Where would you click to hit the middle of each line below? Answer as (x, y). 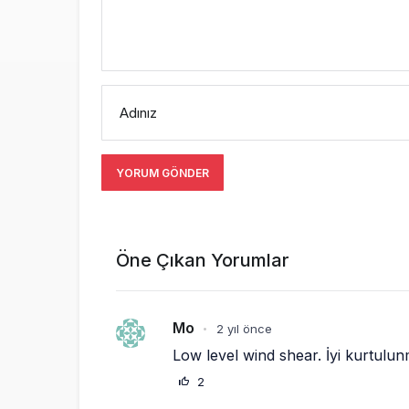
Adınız (138, 112)
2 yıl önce (244, 328)
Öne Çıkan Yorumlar (203, 260)
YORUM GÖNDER (163, 173)
